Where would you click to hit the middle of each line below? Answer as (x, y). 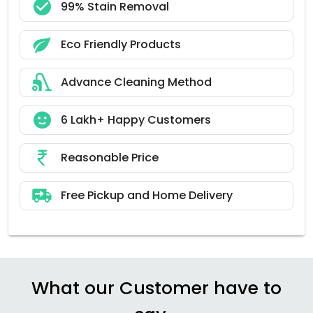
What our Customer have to (156, 287)
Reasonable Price (110, 157)
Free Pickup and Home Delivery (147, 195)
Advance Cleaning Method (136, 82)
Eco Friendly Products (121, 44)
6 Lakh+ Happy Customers (136, 119)
